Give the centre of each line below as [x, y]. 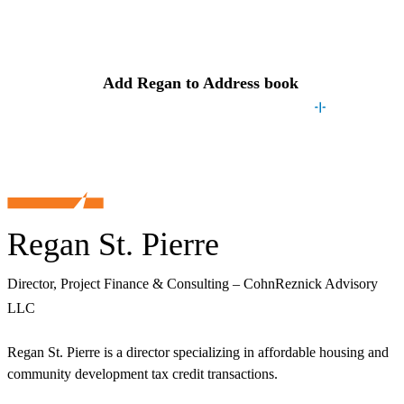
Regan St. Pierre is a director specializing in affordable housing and [198, 353]
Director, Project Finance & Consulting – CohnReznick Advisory [193, 284]
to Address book [240, 83]
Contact [187, 25]
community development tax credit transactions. [142, 374]
